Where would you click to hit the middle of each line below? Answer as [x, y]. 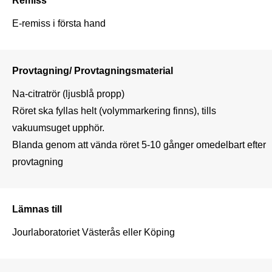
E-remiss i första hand [59, 23]
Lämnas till [37, 209]
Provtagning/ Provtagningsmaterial [93, 70]
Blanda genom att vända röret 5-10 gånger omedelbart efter [139, 144]
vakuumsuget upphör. [58, 127]
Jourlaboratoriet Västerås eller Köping [93, 232]
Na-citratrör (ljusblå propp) [68, 93]
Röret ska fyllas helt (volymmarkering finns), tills [114, 110]
